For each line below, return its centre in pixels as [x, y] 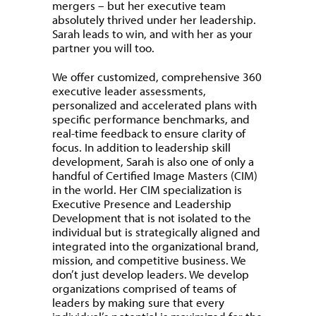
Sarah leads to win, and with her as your [152, 34]
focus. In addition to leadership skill [141, 147]
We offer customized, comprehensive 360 [157, 77]
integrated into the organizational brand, [156, 246]
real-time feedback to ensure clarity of [149, 133]
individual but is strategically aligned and [156, 232]
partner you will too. [103, 48]
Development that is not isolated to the [152, 218]
